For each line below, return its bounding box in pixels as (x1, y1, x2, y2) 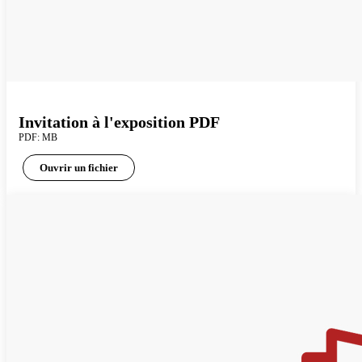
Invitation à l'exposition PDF (19, 113, 220, 132)
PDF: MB (19, 132, 57, 144)
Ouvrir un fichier (40, 162, 118, 175)
